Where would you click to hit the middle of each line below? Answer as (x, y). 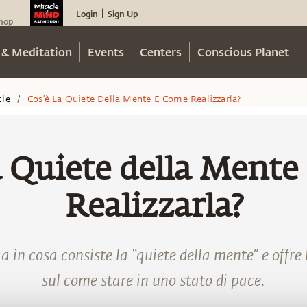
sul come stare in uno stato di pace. (153, 281)
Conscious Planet (243, 52)
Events (106, 52)
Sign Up (123, 14)
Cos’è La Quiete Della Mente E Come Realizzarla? (134, 99)
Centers (161, 52)
